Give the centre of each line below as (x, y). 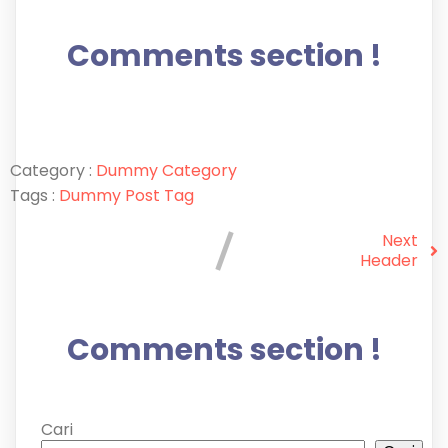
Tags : (32, 195)
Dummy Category (166, 170)
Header (389, 260)
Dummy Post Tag (126, 195)
